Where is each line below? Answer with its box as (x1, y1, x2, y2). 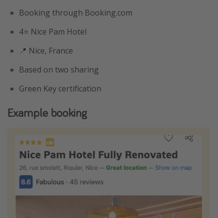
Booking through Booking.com (19, 7, 132, 18)
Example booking (7, 105, 87, 121)
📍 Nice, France (19, 45, 73, 56)
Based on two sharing (19, 64, 99, 75)
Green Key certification (19, 83, 101, 94)
